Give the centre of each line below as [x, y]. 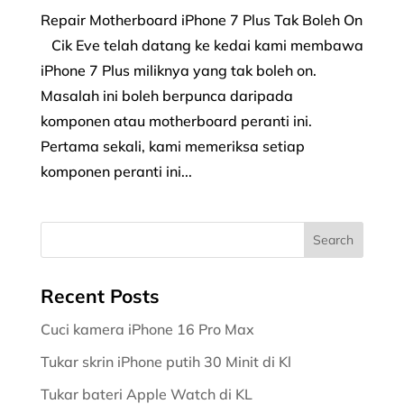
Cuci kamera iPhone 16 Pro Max [149, 329]
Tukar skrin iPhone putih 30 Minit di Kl [167, 361]
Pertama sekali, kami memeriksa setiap [172, 146]
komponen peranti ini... [116, 171]
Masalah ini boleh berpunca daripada [166, 95]
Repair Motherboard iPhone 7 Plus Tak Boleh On [201, 19]
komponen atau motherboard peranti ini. [176, 120]
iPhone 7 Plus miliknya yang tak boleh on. [178, 70]
